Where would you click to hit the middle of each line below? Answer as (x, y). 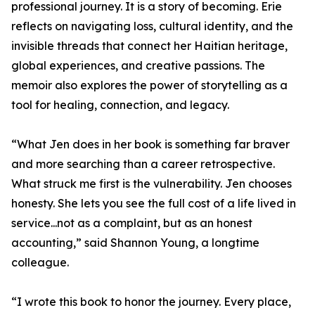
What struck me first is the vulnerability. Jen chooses (152, 184)
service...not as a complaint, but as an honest (132, 223)
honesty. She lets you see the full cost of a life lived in (154, 204)
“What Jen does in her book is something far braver (150, 144)
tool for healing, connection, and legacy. (120, 105)
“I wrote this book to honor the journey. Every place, (151, 302)
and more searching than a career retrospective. (143, 164)
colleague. (40, 263)
